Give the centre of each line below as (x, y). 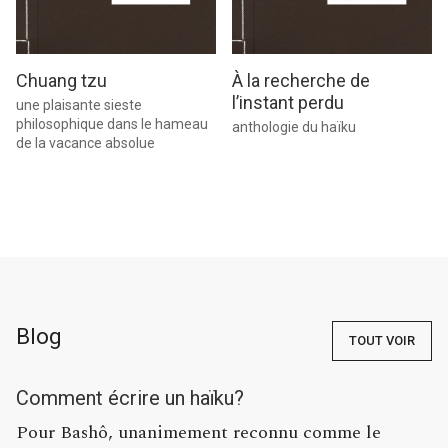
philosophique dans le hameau (112, 124)
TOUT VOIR (382, 341)
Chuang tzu (61, 81)
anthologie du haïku (294, 127)
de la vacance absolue (85, 143)
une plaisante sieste (79, 105)
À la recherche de (301, 81)
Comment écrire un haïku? (130, 398)
